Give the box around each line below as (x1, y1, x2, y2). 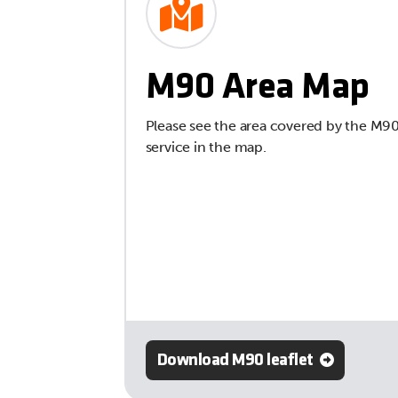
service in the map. (145, 138, 267, 155)
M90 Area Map (145, 68, 370, 107)
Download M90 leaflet (156, 352, 314, 370)
